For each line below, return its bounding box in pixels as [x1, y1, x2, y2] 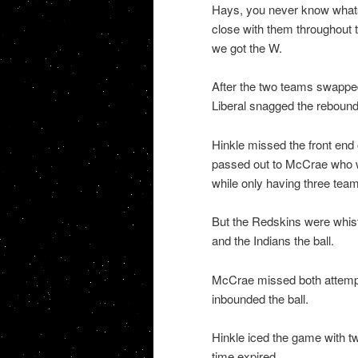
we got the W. [211, 39, 282, 57]
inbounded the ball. [211, 289, 308, 307]
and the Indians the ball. [211, 232, 334, 249]
